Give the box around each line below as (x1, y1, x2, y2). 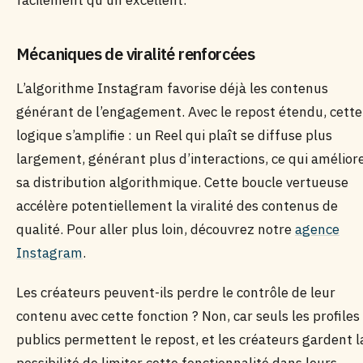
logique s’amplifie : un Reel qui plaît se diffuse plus (16, 126, 332, 144)
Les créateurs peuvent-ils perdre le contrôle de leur (16, 284, 335, 301)
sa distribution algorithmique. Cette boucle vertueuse (16, 173, 348, 191)
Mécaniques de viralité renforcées (16, 43, 255, 65)
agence (295, 220, 340, 238)
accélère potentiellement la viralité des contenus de (16, 197, 338, 215)
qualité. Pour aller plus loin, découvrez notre (16, 220, 295, 238)
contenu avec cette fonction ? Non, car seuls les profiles (16, 307, 360, 325)
